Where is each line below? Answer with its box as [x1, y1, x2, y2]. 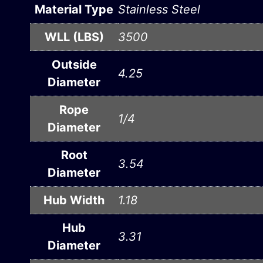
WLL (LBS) [44, 30, 104, 45]
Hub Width [43, 193, 104, 208]
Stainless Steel [118, 2, 200, 17]
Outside [51, 58, 97, 72]
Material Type [35, 2, 113, 17]
